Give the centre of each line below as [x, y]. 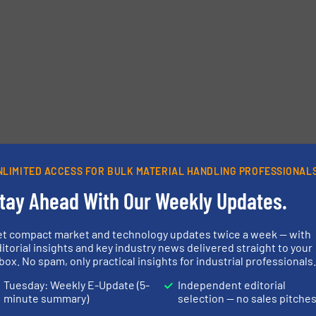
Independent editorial [232, 284]
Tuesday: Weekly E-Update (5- [77, 284]
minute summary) [47, 298]
